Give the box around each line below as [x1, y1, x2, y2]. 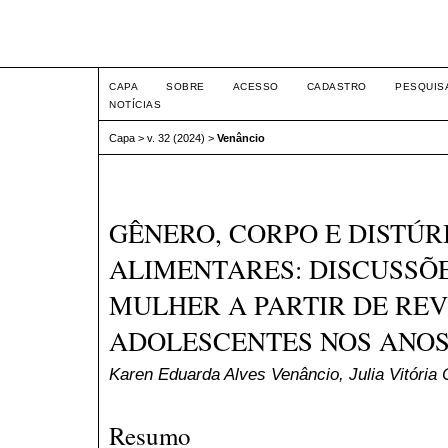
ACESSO [232, 81, 279, 92]
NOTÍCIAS [109, 99, 162, 110]
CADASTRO [306, 81, 367, 92]
